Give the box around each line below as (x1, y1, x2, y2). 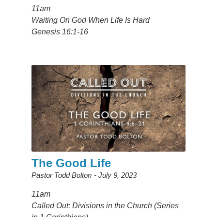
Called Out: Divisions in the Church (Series (31, 201, 179, 210)
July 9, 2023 (98, 171, 137, 180)
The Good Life (31, 156, 111, 170)
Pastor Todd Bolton (31, 171, 92, 180)
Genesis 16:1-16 (31, 28, 88, 36)
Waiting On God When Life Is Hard (31, 16, 150, 25)
